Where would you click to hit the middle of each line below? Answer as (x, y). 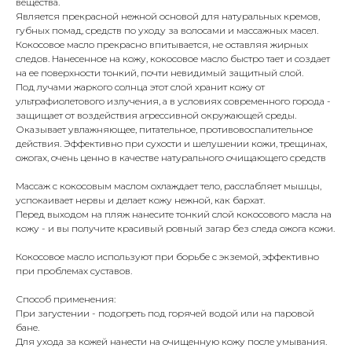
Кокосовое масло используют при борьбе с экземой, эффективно (167, 257)
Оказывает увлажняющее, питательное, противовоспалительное (164, 130)
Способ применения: (66, 299)
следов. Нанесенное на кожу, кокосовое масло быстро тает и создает (173, 59)
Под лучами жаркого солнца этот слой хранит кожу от (140, 87)
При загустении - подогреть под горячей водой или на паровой (165, 313)
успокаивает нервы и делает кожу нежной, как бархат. (140, 200)
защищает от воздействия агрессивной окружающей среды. (156, 115)
